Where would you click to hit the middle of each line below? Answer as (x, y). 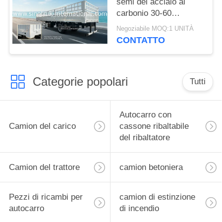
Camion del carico (42, 126)
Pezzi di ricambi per (46, 197)
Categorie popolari (80, 81)
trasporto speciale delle (160, 36)
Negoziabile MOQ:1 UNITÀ (155, 29)
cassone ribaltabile (154, 126)
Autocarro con (145, 115)
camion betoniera (151, 167)
